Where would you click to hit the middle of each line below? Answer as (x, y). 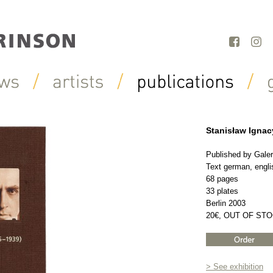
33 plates (222, 191)
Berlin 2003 (226, 203)
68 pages (222, 179)
